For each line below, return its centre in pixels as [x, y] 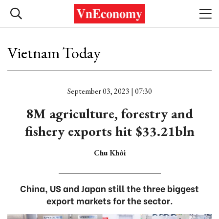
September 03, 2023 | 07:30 [109, 91]
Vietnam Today [54, 53]
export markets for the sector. [109, 200]
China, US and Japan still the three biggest [109, 188]
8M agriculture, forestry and [109, 113]
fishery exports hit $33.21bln [109, 131]
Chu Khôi [109, 153]
